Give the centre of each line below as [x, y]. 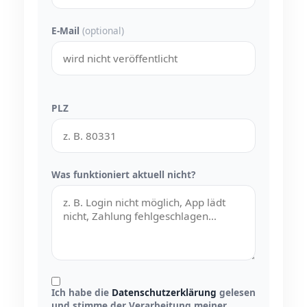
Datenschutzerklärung [164, 292]
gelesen [236, 292]
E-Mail [67, 30]
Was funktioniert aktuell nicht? [123, 174]
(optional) [103, 30]
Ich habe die [82, 292]
